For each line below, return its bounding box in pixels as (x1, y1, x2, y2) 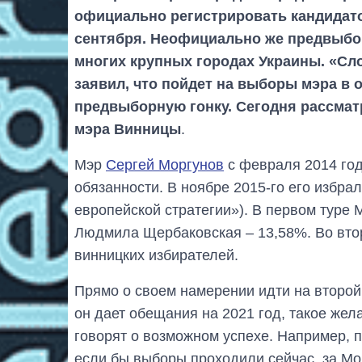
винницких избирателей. (74, 246, 238, 263)
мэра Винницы (74, 120, 181, 137)
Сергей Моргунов (106, 156, 224, 173)
